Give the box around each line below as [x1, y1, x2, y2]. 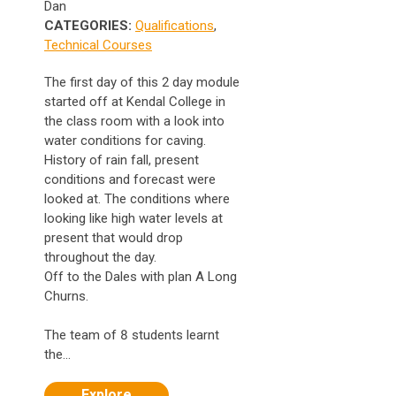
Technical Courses [44, 37, 152, 53]
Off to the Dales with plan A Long [44, 269, 237, 285]
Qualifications [135, 18, 214, 34]
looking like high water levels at [44, 210, 223, 226]
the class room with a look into [44, 113, 225, 129]
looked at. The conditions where [44, 191, 230, 207]
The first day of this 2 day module [44, 74, 240, 90]
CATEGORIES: [44, 18, 132, 34]
